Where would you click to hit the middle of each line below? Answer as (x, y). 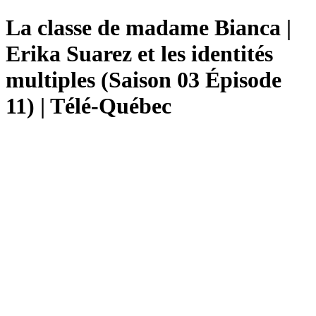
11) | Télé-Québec (89, 106)
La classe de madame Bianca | (148, 28)
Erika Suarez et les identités (139, 54)
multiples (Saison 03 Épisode (144, 80)
